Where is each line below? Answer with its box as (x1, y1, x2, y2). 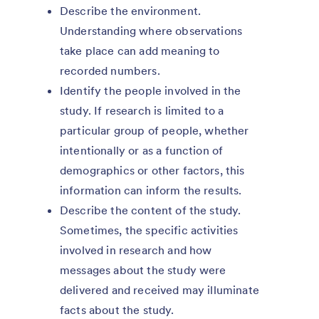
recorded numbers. (60, 63, 160, 78)
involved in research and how (60, 243, 212, 258)
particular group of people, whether (60, 123, 249, 138)
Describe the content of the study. (60, 203, 241, 218)
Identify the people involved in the (60, 83, 241, 98)
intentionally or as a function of (60, 143, 224, 158)
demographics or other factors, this (60, 163, 245, 178)
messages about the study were (60, 263, 226, 278)
